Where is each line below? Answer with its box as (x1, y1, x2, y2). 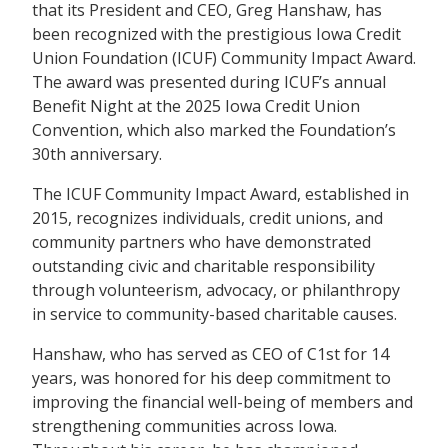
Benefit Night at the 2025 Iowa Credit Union (32, 94, 360, 117)
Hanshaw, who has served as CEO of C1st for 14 (32, 342, 389, 365)
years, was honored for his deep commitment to (32, 366, 391, 389)
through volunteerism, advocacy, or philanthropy (32, 278, 400, 301)
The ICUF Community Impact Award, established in (32, 182, 409, 205)
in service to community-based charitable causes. (32, 302, 397, 325)
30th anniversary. (32, 142, 162, 165)
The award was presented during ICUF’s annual (32, 70, 386, 93)
